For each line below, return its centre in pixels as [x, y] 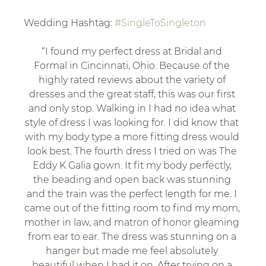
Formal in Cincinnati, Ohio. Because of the [133, 66]
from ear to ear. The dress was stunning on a [133, 237]
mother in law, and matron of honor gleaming [133, 222]
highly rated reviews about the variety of [133, 80]
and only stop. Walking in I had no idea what [133, 108]
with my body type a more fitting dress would [133, 137]
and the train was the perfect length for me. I [133, 194]
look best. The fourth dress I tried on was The [133, 151]
